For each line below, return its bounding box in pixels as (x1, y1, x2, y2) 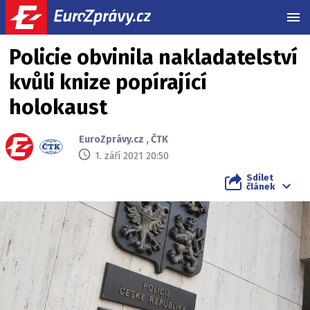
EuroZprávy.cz (79, 134, 144, 145)
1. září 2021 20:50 (95, 149, 169, 162)
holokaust (9, 95, 107, 120)
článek (246, 181, 275, 192)
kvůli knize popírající (9, 70, 207, 95)
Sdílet (246, 172, 273, 183)
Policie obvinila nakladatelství (9, 45, 298, 70)
